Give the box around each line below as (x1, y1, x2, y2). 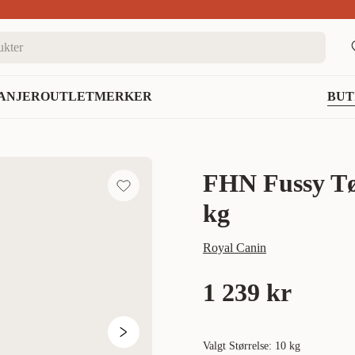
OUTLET (40, 90, 94, 103)
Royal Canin (203, 241, 266, 254)
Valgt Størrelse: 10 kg (203, 340, 300, 352)
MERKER (94, 90, 152, 103)
